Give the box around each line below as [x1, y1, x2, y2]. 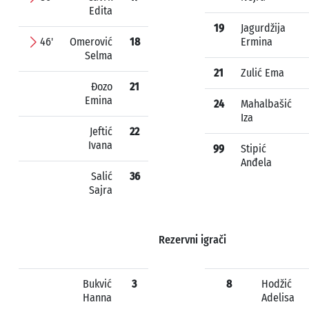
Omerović [70, 35, 112, 48]
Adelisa [261, 291, 295, 304]
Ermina [241, 35, 272, 48]
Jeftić [90, 125, 112, 138]
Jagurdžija [241, 21, 286, 34]
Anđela [241, 156, 272, 169]
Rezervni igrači [158, 233, 226, 246]
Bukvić [83, 277, 112, 290]
